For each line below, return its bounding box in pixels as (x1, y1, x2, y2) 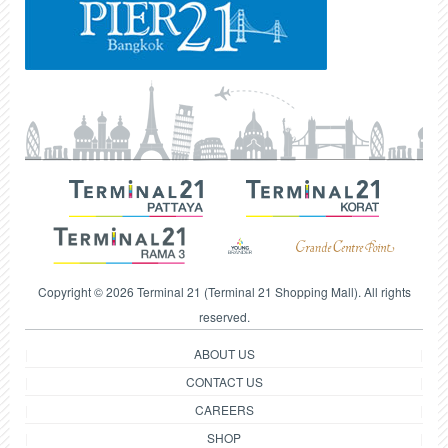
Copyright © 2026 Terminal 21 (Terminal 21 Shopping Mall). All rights (37, 283, 411, 301)
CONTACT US (185, 373, 263, 391)
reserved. (198, 308, 250, 326)
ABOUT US (193, 345, 255, 363)
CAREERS (194, 401, 254, 419)
